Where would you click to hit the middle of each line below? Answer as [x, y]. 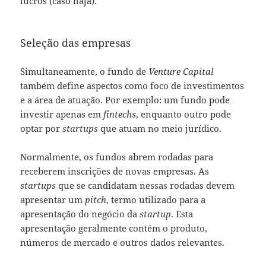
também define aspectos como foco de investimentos [132, 85]
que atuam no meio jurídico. [160, 128]
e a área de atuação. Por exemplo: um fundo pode [125, 99]
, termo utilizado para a [156, 199]
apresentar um [53, 199]
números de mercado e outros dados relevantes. [123, 242]
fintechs [120, 114]
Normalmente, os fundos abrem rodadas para [117, 156]
